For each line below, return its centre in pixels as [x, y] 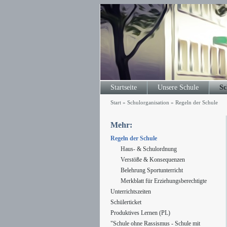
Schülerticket [126, 202]
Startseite [123, 87]
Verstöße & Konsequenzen [153, 160]
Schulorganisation [148, 102]
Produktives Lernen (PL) [140, 213]
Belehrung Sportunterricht [152, 170]
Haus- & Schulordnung [148, 149]
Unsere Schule [178, 87]
